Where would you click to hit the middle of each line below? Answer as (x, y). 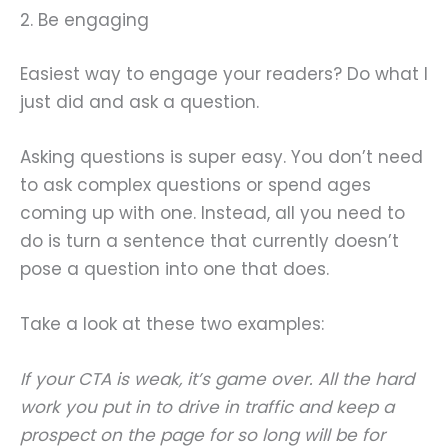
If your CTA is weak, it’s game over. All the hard (217, 379)
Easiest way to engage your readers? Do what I (224, 73)
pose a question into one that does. (174, 268)
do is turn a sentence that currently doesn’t (209, 240)
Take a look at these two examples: (172, 324)
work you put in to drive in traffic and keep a (207, 407)
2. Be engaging (84, 20)
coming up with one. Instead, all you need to (212, 212)
